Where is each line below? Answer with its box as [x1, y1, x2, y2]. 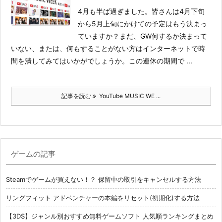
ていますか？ [78, 32, 120, 40]
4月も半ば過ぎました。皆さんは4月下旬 [78, 7, 205, 15]
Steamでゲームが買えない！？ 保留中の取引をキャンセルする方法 [6, 175, 201, 183]
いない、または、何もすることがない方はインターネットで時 [11, 44, 205, 53]
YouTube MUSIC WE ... [96, 92, 161, 100]
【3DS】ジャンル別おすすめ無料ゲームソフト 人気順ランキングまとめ [6, 212, 214, 220]
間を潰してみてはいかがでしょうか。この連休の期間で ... [11, 56, 192, 65]
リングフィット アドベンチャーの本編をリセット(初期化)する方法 [6, 194, 200, 202]
